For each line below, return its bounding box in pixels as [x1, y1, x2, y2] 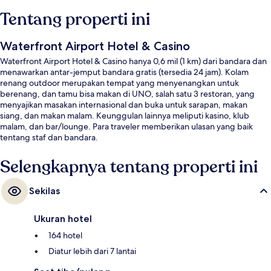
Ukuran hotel [34, 213, 92, 225]
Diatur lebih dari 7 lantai [48, 246, 136, 257]
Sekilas [29, 185, 60, 197]
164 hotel [48, 230, 82, 241]
